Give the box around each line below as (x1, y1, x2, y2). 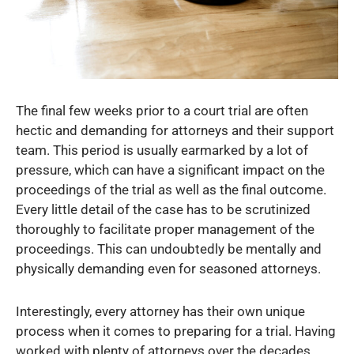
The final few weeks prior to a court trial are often (16, 103, 308, 119)
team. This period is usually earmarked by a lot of (16, 142, 308, 159)
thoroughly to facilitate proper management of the (16, 221, 314, 238)
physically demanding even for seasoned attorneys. (16, 261, 321, 277)
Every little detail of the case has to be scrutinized (16, 201, 311, 218)
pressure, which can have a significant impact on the (16, 162, 325, 179)
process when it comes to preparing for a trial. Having (16, 322, 336, 339)
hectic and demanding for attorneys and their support (16, 122, 334, 139)
